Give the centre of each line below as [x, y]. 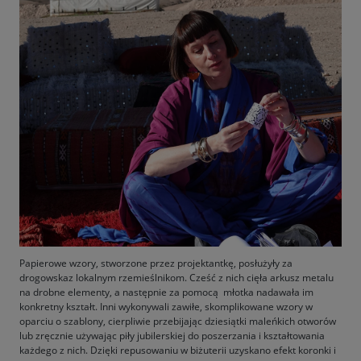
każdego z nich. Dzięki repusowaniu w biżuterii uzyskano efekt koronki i [178, 350]
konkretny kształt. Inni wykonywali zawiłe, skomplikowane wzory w [166, 306]
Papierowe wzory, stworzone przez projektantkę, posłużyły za [156, 263]
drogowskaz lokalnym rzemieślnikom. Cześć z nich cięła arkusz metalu [176, 277]
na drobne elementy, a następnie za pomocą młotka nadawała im [166, 292]
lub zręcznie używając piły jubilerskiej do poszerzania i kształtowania [172, 335]
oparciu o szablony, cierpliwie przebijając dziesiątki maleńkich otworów [178, 321]
